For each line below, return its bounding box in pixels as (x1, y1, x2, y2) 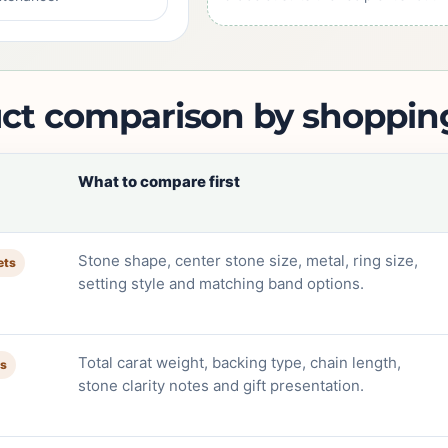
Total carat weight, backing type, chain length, (78, 353, 402, 372)
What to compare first (78, 172, 241, 191)
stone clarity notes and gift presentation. (78, 376, 365, 395)
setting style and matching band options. (78, 274, 365, 293)
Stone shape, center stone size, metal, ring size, (78, 251, 419, 270)
